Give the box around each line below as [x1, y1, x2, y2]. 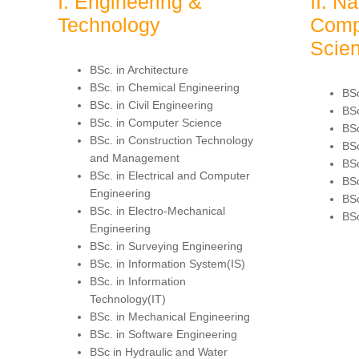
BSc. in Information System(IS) [90, 256, 245, 270]
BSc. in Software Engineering [90, 327, 237, 341]
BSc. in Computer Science [90, 115, 222, 129]
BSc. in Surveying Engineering [90, 239, 243, 252]
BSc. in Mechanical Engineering [90, 309, 250, 323]
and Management [90, 151, 179, 164]
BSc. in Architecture [90, 63, 188, 76]
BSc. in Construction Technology [90, 133, 253, 147]
